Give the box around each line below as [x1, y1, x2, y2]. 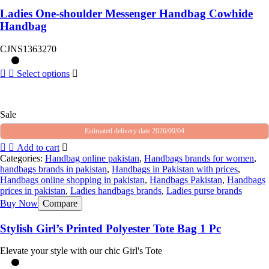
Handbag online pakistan [45, 153, 139, 164]
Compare [43, 198, 77, 209]
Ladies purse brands [166, 186, 242, 196]
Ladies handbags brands [70, 186, 162, 196]
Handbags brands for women [144, 153, 254, 164]
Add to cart [17, 142, 59, 153]
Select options [17, 68, 70, 79]
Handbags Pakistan [150, 175, 222, 186]
